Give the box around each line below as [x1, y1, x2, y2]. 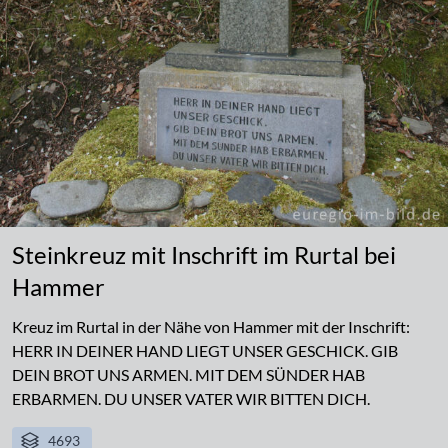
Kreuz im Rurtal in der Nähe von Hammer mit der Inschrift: [12, 317, 410, 337]
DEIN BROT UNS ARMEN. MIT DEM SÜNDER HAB [12, 365, 365, 385]
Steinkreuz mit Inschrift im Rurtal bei [12, 240, 396, 270]
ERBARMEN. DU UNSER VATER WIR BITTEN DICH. [12, 389, 370, 409]
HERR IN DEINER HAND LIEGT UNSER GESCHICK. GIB [12, 341, 398, 361]
